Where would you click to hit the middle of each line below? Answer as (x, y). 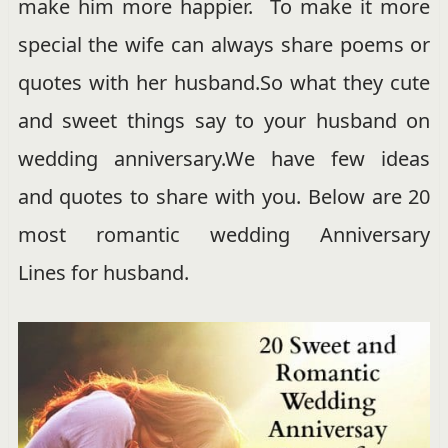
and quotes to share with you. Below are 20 (224, 196)
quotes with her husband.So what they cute (224, 82)
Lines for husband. (103, 272)
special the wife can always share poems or (224, 44)
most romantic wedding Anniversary (224, 234)
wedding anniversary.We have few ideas (224, 158)
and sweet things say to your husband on (224, 120)
